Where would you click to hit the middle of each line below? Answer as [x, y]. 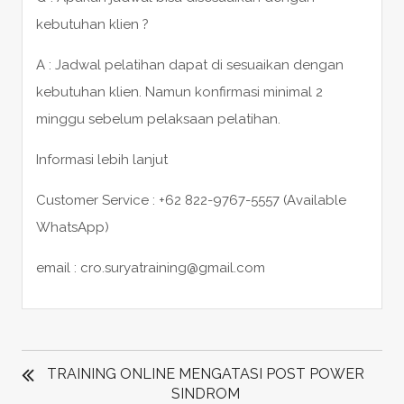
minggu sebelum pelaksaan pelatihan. [158, 119]
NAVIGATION [78, 370]
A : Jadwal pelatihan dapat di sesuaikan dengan [189, 64]
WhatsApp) [72, 227]
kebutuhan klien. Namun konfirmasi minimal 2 [179, 92]
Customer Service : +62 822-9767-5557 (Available [191, 200]
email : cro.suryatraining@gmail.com [150, 267]
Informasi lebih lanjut [101, 159]
